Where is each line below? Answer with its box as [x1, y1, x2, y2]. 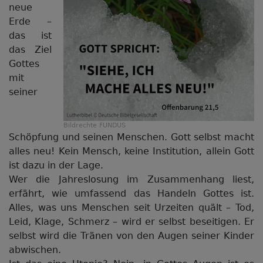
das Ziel [9, 44, 52, 55]
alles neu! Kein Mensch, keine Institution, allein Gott [9, 146, 254, 157]
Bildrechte [63, 122, 97, 129]
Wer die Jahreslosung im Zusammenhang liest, [9, 174, 254, 185]
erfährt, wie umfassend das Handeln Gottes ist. [9, 188, 254, 199]
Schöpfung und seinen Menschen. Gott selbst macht [9, 131, 254, 143]
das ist [9, 30, 52, 41]
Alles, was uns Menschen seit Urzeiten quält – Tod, [9, 202, 254, 213]
